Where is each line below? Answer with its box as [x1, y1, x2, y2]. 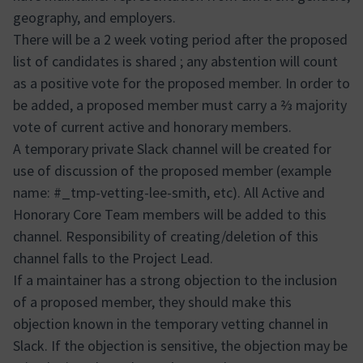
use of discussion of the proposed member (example [13, 161, 331, 180]
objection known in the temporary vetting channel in [13, 314, 328, 333]
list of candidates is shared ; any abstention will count [13, 52, 338, 70]
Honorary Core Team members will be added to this [13, 205, 327, 224]
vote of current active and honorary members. [13, 117, 292, 136]
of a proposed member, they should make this [13, 293, 292, 311]
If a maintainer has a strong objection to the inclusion [13, 271, 337, 289]
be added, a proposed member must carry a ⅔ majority [13, 96, 347, 114]
